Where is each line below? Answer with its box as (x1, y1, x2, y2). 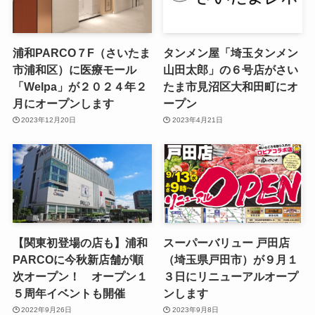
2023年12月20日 (21, 116, 77, 124)
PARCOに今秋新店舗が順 (12, 252, 143, 266)
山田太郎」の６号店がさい (163, 63, 299, 76)
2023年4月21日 (172, 116, 223, 124)
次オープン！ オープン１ (12, 269, 148, 283)
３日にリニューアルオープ (163, 269, 299, 283)
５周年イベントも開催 (12, 286, 125, 300)
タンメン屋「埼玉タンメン (163, 46, 299, 59)
